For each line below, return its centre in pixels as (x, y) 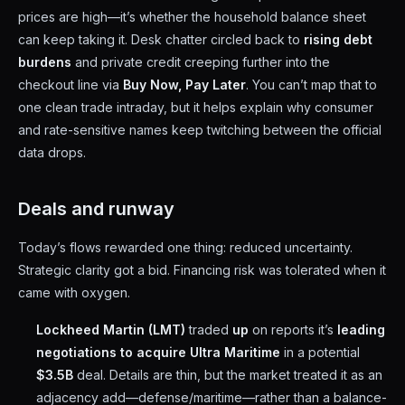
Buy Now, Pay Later (184, 85)
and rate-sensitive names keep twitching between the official (200, 130)
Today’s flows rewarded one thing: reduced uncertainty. (185, 247)
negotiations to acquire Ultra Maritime (158, 352)
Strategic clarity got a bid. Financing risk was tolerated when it (202, 270)
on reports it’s (293, 330)
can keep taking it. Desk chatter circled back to (161, 39)
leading (361, 330)
